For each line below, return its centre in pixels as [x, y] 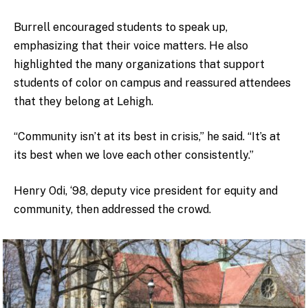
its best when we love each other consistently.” [135, 155]
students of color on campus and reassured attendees [152, 82]
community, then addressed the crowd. [114, 209]
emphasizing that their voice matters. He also [131, 45]
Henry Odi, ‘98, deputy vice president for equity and [146, 190]
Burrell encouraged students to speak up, [121, 27]
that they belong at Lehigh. [85, 101]
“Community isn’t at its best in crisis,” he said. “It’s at [147, 137]
